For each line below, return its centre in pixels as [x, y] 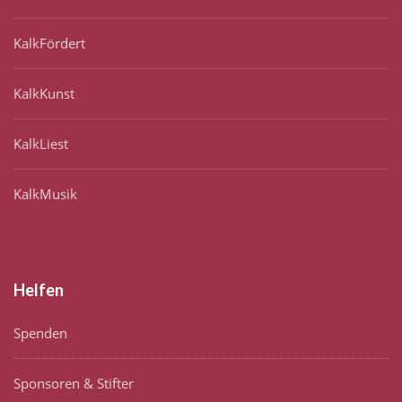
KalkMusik [45, 194]
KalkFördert [49, 44]
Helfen [39, 290]
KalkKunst [44, 94]
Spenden [40, 333]
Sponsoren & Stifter [74, 384]
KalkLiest [41, 144]
